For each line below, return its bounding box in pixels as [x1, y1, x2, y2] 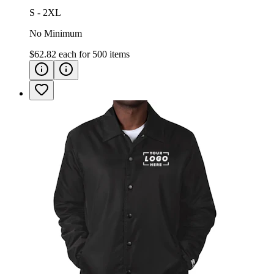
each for [59, 48, 92, 59]
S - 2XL [29, 7, 61, 18]
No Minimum [29, 28, 82, 39]
